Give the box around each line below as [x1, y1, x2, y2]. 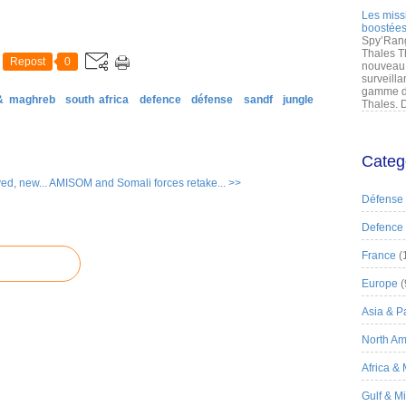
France [362, 249, 396, 262]
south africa [65, 93, 130, 106]
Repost [10, 55, 45, 68]
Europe [362, 277, 398, 290]
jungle [283, 93, 314, 106]
